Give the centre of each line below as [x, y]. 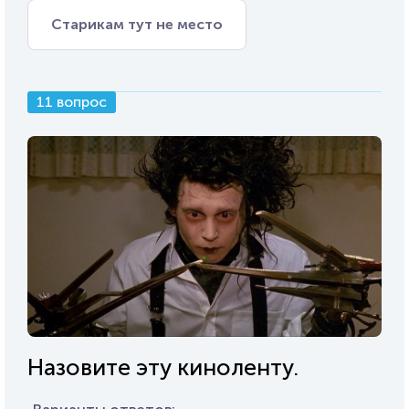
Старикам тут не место [137, 24]
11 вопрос [72, 101]
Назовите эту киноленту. [163, 368]
